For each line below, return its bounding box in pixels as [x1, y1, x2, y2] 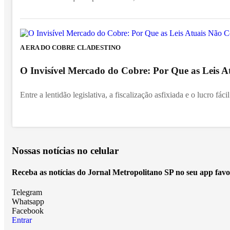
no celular [77, 145, 119, 157]
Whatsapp [12, 197, 44, 206]
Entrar [12, 215, 32, 224]
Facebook [12, 206, 44, 215]
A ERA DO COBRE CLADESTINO [20, 44, 121, 52]
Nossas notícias [12, 145, 77, 157]
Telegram [12, 187, 42, 197]
